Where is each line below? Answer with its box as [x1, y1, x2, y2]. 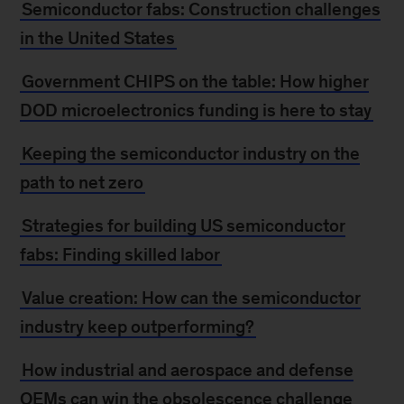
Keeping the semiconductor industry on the [22, 143, 361, 163]
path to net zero [20, 172, 144, 192]
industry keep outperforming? [20, 317, 255, 336]
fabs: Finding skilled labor [20, 244, 221, 264]
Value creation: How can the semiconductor [22, 288, 362, 308]
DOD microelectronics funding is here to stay [20, 100, 372, 120]
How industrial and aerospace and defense [22, 360, 354, 380]
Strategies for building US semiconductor [22, 216, 346, 235]
